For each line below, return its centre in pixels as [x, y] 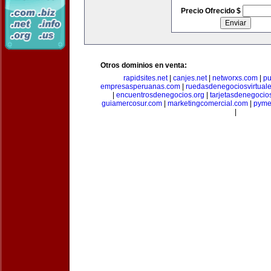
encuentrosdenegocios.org [160, 95]
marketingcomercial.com [207, 103]
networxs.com [235, 78]
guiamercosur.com [132, 103]
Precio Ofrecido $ [211, 11]
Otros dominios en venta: [144, 65]
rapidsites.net [145, 78]
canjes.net [190, 78]
